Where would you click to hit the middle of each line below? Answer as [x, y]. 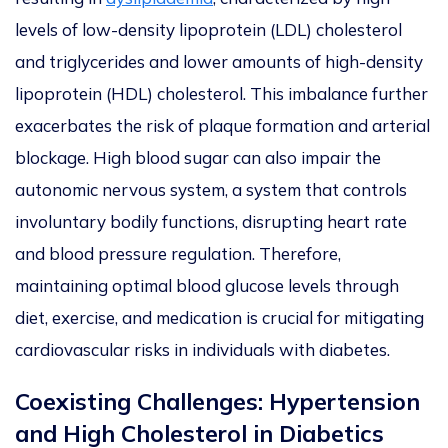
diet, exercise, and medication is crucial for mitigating [219, 318]
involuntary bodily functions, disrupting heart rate [211, 222]
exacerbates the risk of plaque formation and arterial [222, 126]
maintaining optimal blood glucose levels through [207, 286]
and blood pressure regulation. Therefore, [178, 254]
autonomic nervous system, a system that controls [211, 190]
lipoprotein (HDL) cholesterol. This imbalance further [221, 94]
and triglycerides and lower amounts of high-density [219, 62]
